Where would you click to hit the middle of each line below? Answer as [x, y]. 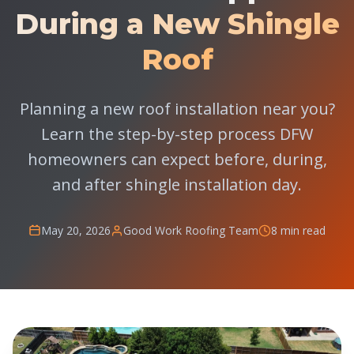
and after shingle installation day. [177, 185]
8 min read [298, 230]
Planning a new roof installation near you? [177, 109]
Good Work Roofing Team [191, 230]
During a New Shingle [177, 24]
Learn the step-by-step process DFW [177, 134]
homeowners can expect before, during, [177, 159]
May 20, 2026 [76, 230]
